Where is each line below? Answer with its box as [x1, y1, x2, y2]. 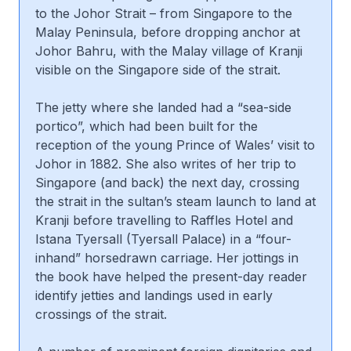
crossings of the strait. [35, 306, 167, 322]
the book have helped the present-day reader [35, 268, 307, 284]
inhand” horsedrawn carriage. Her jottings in [35, 249, 299, 266]
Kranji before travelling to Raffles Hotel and [35, 212, 293, 228]
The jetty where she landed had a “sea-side [35, 99, 291, 115]
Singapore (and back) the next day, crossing [35, 174, 299, 190]
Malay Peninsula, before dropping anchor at [35, 24, 300, 40]
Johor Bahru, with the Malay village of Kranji [35, 42, 302, 59]
